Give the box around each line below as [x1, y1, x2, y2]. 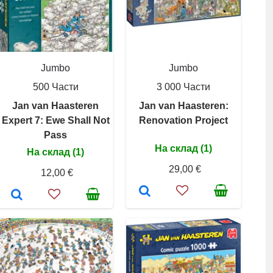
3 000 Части [157, 82, 210, 92]
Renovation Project [139, 115, 228, 126]
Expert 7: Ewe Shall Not [1, 115, 110, 126]
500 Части [32, 82, 79, 92]
